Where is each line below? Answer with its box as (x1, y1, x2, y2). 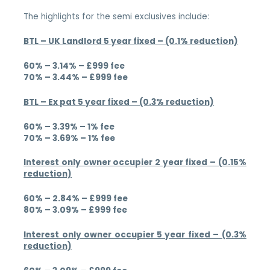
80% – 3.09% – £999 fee (24, 204, 128, 216)
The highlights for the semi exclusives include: (24, 11, 210, 23)
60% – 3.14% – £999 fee (24, 60, 125, 72)
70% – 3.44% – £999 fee (24, 71, 128, 83)
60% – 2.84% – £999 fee (24, 193, 128, 205)
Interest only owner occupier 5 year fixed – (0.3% (24, 229, 246, 241)
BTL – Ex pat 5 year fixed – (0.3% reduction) (24, 96, 215, 108)
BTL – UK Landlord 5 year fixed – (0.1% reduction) (24, 35, 239, 47)
